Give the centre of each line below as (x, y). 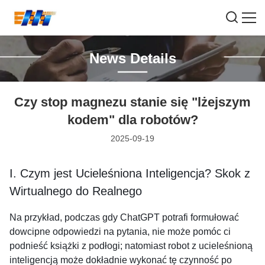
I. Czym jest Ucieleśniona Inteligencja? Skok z (130, 173)
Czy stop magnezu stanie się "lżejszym (132, 102)
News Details (132, 58)
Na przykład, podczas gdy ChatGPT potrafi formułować (124, 217)
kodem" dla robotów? (132, 120)
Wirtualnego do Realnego (76, 191)
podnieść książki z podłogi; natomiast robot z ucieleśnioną (131, 246)
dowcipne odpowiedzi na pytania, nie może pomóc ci (120, 232)
